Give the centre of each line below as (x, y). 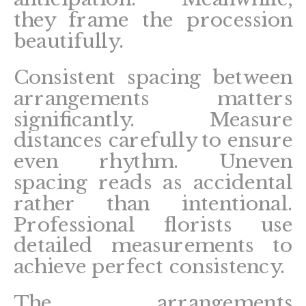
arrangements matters (153, 98)
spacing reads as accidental (153, 182)
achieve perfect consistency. (149, 267)
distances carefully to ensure (153, 140)
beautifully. (68, 41)
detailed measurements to (153, 246)
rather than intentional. (153, 204)
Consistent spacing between (153, 77)
